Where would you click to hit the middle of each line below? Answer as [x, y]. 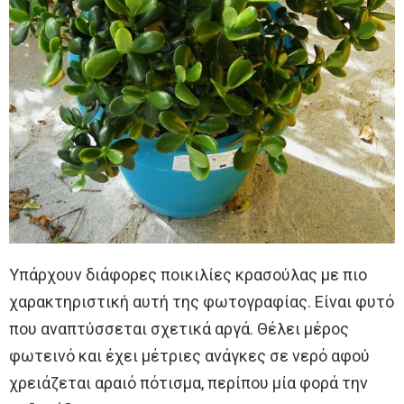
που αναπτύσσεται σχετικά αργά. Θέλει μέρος [179, 329]
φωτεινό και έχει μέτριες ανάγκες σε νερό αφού [189, 356]
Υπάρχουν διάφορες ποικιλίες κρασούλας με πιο [188, 275]
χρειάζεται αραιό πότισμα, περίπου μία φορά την [188, 383]
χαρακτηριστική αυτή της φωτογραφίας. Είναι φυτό [202, 302]
